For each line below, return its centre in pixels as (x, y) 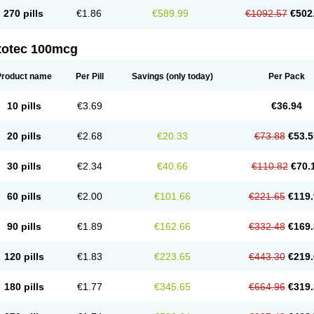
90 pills (24, 226)
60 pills (24, 196)
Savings (148, 76)
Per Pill (90, 76)
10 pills (24, 106)
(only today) (189, 76)
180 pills (24, 287)
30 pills (24, 166)
